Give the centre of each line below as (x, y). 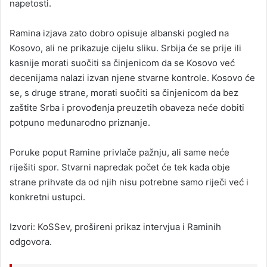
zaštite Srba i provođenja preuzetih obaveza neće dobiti (127, 107)
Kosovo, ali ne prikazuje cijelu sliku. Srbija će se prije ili (125, 48)
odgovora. (31, 241)
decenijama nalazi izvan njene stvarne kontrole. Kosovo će (132, 77)
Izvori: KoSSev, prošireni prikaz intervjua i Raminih (115, 226)
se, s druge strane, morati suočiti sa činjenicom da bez (124, 92)
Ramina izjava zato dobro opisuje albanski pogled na (119, 33)
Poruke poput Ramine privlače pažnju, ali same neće (119, 152)
